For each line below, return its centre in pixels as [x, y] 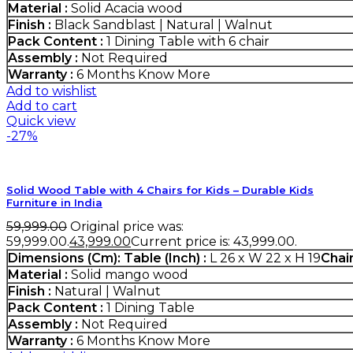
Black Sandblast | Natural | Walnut [162, 25]
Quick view [41, 121]
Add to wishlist [52, 91]
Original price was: [127, 227]
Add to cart [42, 106]
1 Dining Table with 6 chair [186, 42]
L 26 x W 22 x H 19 [264, 258]
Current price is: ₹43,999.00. [214, 242]
